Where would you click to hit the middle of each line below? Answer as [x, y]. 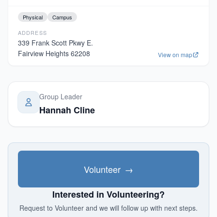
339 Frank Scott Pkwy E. [55, 43]
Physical [33, 17]
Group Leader [61, 96]
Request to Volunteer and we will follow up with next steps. [108, 208]
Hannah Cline [67, 110]
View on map [175, 54]
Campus [62, 17]
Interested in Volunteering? [108, 194]
